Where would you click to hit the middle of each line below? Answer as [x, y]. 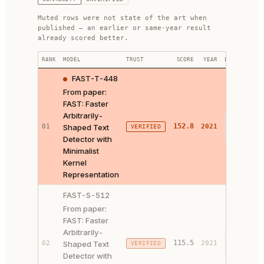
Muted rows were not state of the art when [122, 18]
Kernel [75, 163]
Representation [91, 174]
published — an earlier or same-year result [124, 28]
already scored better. [83, 38]
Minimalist [81, 151]
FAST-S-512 [86, 195]
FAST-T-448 [95, 78]
